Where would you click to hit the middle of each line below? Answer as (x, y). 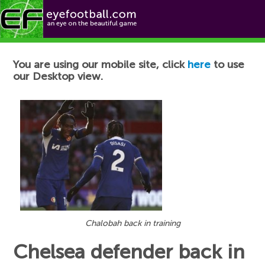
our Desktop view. (58, 76)
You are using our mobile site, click (101, 64)
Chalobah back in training (132, 223)
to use (228, 64)
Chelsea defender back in (129, 252)
